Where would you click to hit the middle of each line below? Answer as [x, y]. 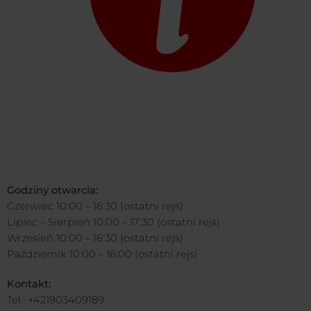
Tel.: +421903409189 [56, 300]
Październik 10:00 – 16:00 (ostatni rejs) [102, 254]
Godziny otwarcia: [52, 191]
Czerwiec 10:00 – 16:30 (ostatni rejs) [95, 207]
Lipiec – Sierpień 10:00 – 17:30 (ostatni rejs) [114, 222]
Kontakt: [29, 284]
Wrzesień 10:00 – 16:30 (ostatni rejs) [95, 238]
